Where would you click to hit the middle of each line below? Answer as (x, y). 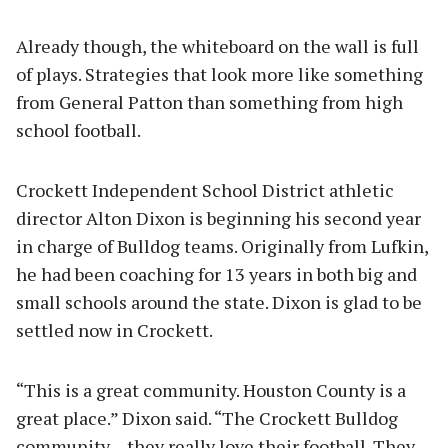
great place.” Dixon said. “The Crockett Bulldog (207, 417)
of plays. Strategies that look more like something (219, 73)
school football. (80, 129)
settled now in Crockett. (114, 329)
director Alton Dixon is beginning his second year (218, 217)
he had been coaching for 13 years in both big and (216, 273)
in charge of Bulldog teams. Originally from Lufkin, (222, 245)
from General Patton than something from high (209, 101)
